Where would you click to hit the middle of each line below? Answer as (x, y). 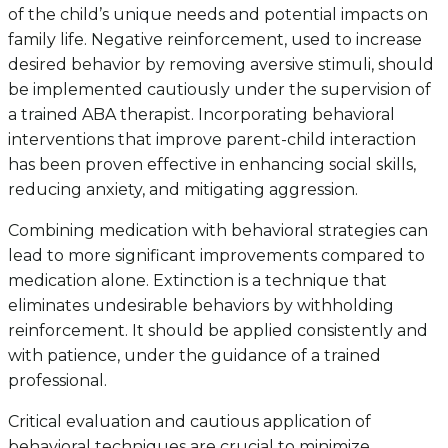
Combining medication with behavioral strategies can (218, 231)
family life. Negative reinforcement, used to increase (215, 40)
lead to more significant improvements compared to (216, 256)
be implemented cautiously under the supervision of (219, 90)
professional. (57, 381)
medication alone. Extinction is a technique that (197, 281)
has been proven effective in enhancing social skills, (212, 165)
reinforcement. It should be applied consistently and (218, 331)
